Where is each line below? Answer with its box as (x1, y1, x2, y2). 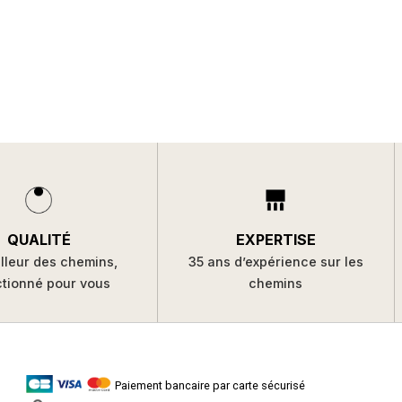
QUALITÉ (6, 231, 71, 249)
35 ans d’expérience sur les (188, 254, 363, 270)
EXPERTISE (235, 231, 316, 249)
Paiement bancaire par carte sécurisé (112, 378, 306, 392)
